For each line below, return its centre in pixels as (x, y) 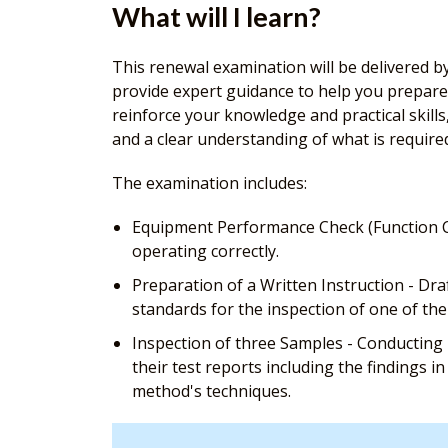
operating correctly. (205, 251)
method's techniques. (211, 391)
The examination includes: (209, 183)
